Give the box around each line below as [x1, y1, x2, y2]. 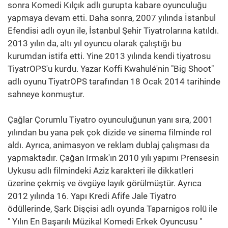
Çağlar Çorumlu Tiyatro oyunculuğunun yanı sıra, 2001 [8, 115, 213, 125]
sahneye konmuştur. [8, 89, 84, 99]
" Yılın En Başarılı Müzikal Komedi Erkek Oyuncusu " [8, 216, 202, 226]
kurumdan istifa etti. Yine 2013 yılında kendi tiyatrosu [8, 51, 211, 61]
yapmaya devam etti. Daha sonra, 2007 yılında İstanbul [8, 13, 216, 23]
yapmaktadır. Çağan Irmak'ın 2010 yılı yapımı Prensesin [8, 153, 219, 163]
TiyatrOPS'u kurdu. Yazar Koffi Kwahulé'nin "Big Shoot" [8, 64, 214, 74]
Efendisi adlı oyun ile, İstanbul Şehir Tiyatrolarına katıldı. [8, 25, 219, 36]
